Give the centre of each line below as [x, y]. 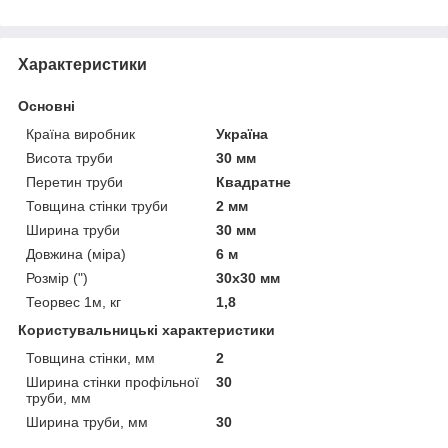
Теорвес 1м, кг [73, 301]
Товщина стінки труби [97, 205]
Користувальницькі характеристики [146, 329]
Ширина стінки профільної [112, 381]
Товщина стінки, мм [90, 357]
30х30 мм [248, 277]
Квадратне [254, 181]
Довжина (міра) [76, 253]
